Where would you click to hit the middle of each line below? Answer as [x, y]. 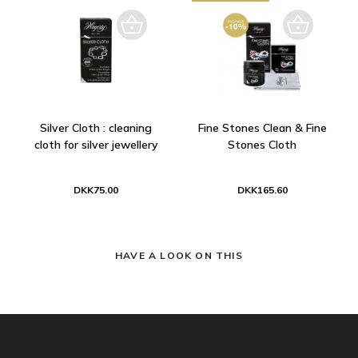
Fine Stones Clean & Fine [262, 127]
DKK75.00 [96, 189]
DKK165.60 [262, 189]
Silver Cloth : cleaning [96, 127]
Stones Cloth [262, 144]
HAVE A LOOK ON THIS [179, 255]
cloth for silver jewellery [96, 144]
